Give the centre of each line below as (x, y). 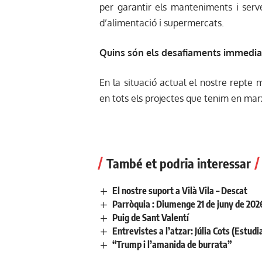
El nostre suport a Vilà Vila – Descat (180, 190)
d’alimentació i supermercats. (162, 23)
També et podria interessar (179, 163)
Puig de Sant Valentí (151, 217)
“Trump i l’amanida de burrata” (172, 245)
